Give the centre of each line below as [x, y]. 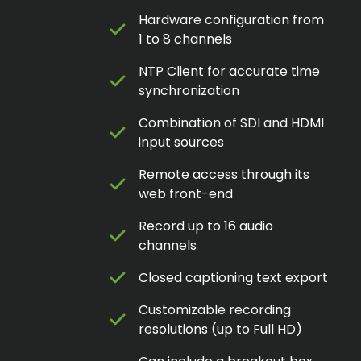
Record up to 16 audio [206, 226]
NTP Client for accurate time [229, 71]
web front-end [186, 193]
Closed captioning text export [233, 277]
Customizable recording [215, 309]
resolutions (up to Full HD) [220, 329]
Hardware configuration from [231, 19]
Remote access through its [224, 174]
